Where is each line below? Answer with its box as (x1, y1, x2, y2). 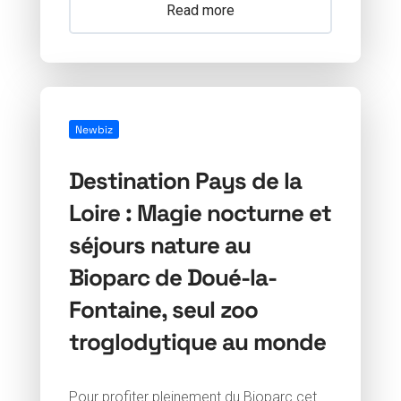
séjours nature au (68, 228, 251, 260)
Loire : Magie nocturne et (68, 196, 331, 228)
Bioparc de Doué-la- (68, 260, 277, 293)
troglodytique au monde (68, 325, 326, 357)
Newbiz (74, 122, 113, 137)
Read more (166, 2, 235, 20)
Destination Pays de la (68, 164, 302, 196)
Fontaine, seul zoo (68, 293, 258, 325)
